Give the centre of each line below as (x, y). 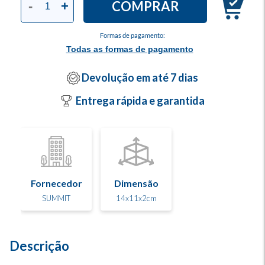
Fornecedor (56, 183)
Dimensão (136, 183)
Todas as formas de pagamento (130, 49)
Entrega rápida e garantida (140, 101)
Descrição (39, 246)
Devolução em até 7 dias (140, 78)
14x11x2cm (136, 198)
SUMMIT (56, 198)
